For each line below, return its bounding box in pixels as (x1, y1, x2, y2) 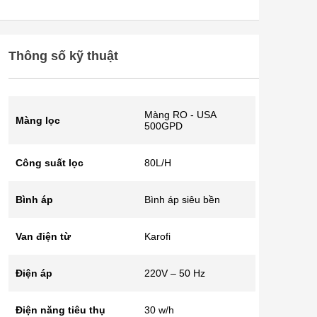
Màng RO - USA (144, 109, 216, 120)
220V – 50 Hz (144, 267, 205, 279)
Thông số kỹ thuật (8, 49, 118, 63)
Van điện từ (16, 231, 71, 242)
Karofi (144, 231, 171, 242)
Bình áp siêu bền (144, 194, 220, 205)
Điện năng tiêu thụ (16, 304, 105, 316)
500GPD (144, 120, 183, 132)
